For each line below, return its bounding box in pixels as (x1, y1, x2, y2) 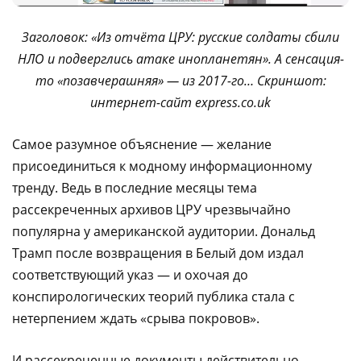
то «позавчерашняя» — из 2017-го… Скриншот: (35, 71, 326, 89)
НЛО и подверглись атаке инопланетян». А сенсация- (17, 49, 344, 68)
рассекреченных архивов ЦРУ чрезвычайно (12, 200, 291, 218)
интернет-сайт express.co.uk (90, 93, 271, 111)
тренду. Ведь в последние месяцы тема (12, 178, 257, 197)
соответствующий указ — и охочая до (12, 265, 248, 284)
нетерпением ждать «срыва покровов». (12, 309, 259, 327)
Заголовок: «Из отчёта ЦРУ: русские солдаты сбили (22, 27, 339, 46)
